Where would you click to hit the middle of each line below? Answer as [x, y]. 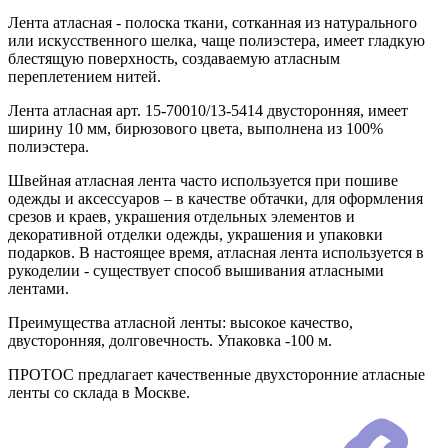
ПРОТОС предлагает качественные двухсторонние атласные [216, 375]
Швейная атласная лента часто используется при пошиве [203, 181]
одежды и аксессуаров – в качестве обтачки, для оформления [215, 199]
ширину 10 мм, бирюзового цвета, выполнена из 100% [195, 129]
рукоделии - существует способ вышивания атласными [196, 271]
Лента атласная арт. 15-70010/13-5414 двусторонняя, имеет [208, 111]
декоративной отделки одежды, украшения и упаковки [195, 235]
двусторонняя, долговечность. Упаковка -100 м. [170, 341]
